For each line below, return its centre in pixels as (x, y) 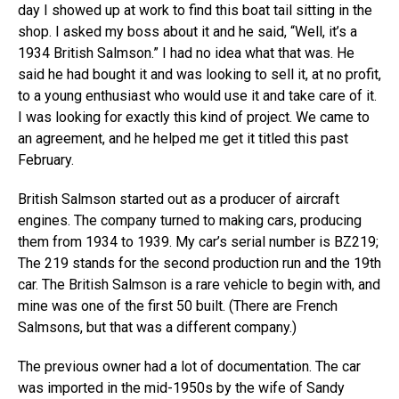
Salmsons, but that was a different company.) (157, 327)
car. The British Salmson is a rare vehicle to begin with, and (199, 285)
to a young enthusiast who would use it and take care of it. (197, 96)
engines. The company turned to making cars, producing (190, 220)
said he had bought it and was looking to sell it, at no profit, (199, 74)
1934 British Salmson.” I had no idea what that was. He (186, 53)
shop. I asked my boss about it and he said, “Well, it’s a (187, 32)
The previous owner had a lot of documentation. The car (189, 366)
